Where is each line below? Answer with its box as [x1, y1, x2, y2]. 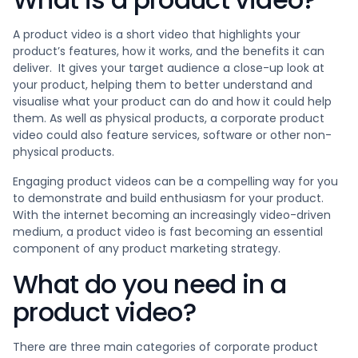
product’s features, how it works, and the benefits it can [13, 43, 324, 59]
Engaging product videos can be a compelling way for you [13, 173, 338, 189]
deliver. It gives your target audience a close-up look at [13, 60, 324, 76]
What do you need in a [13, 266, 287, 302]
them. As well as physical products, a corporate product [13, 110, 324, 126]
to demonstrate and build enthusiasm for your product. [13, 190, 324, 206]
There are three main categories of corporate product [13, 339, 318, 355]
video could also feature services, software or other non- [13, 127, 332, 143]
